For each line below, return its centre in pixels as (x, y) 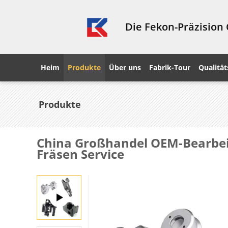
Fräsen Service (80, 154)
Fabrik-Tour (170, 67)
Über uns (125, 67)
